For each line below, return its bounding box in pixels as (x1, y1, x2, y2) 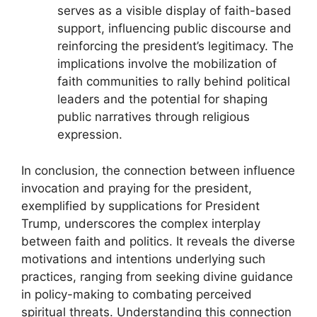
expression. (57, 127, 122, 142)
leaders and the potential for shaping (57, 92, 267, 107)
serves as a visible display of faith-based (57, 4, 292, 18)
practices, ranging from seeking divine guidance (21, 269, 293, 284)
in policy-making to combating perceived (21, 287, 252, 301)
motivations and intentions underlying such (21, 251, 265, 266)
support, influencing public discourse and (57, 21, 292, 36)
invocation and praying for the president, (21, 180, 252, 195)
